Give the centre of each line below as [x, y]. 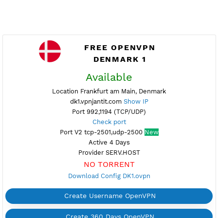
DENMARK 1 [133, 138]
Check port [121, 208]
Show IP [151, 185]
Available [121, 158]
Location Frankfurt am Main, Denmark [121, 174]
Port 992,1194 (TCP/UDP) [121, 197]
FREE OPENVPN [133, 126]
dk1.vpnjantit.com [107, 185]
